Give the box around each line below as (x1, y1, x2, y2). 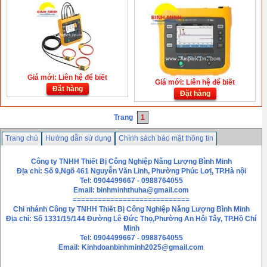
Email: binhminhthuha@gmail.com (73, 186, 189, 194)
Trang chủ (5, 134, 38, 142)
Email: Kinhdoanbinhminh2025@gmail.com (58, 243, 204, 252)
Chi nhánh (13, 205, 49, 213)
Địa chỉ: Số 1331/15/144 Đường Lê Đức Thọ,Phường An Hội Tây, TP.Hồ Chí (6, 215, 256, 223)
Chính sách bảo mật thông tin (119, 134, 213, 142)
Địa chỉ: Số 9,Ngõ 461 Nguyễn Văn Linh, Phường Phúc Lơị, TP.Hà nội (16, 167, 246, 175)
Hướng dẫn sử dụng (45, 134, 111, 142)
